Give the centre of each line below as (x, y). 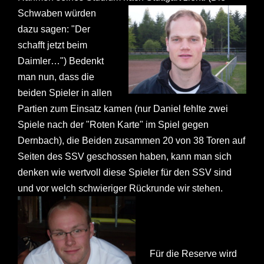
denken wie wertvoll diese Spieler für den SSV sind (125, 173)
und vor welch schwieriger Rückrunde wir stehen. (120, 189)
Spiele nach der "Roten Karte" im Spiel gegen (113, 125)
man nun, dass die (56, 77)
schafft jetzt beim (52, 45)
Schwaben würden (57, 14)
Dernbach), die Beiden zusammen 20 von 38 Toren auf (131, 141)
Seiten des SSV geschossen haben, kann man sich (125, 157)
